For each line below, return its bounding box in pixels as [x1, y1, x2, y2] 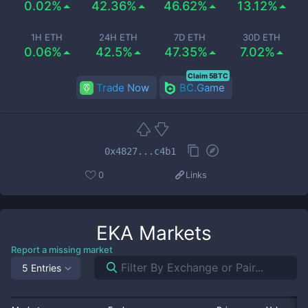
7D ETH [174, 32, 206, 43]
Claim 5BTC [187, 71, 228, 80]
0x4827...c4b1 [104, 145, 176, 157]
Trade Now [96, 81, 149, 94]
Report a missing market [11, 244, 113, 255]
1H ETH [31, 32, 63, 43]
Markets [133, 221, 212, 245]
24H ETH [99, 32, 137, 43]
